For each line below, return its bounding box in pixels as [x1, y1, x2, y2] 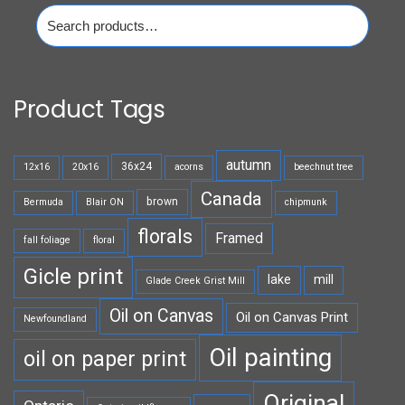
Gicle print [24, 264, 123, 290]
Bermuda [24, 196, 63, 209]
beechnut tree [294, 161, 353, 174]
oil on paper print [24, 346, 186, 372]
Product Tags [14, 93, 165, 127]
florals [137, 225, 193, 249]
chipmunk [285, 196, 327, 209]
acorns [174, 161, 203, 174]
